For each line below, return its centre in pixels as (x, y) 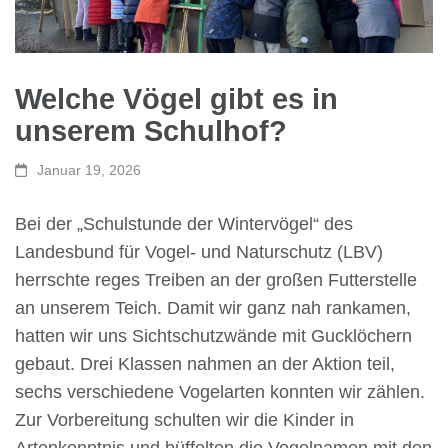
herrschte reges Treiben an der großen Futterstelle (216, 279)
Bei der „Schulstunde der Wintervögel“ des (184, 223)
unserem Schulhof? (151, 130)
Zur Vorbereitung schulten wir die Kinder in (184, 419)
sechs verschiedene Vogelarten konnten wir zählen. (220, 391)
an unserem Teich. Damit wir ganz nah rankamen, (213, 307)
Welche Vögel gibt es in (176, 98)
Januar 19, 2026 (89, 169)
